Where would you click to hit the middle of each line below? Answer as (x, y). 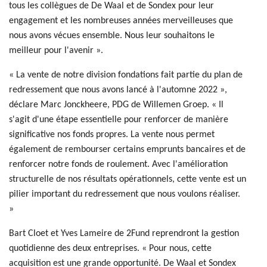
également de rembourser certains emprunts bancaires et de (127, 150)
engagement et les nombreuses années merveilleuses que (121, 21)
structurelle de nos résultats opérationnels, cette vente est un (128, 180)
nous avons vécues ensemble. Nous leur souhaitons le (112, 36)
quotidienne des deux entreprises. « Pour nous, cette (110, 249)
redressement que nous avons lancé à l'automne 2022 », (118, 90)
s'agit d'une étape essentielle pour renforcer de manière (119, 120)
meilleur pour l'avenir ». (56, 51)
